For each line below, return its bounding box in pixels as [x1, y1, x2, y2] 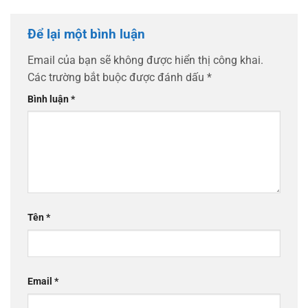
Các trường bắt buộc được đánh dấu [27, 70, 207, 84]
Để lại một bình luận [27, 26, 148, 42]
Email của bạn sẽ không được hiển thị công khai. [27, 53, 263, 67]
